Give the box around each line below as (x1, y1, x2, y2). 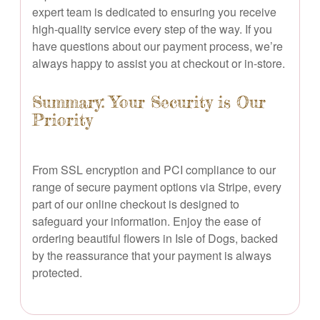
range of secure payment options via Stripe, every (32, 178, 281, 195)
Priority (32, 109, 92, 130)
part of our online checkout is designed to (32, 195, 239, 212)
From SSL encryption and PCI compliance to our (32, 161, 276, 178)
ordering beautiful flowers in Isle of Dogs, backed (32, 229, 278, 246)
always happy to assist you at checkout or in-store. (32, 54, 285, 71)
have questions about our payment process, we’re (32, 37, 283, 54)
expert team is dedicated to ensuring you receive (32, 3, 276, 20)
